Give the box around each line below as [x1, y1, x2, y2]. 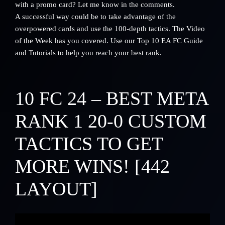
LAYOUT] [15, 178, 97, 199]
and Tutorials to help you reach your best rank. [15, 49, 162, 57]
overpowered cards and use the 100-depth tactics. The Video [15, 25, 205, 33]
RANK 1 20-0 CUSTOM [15, 110, 206, 132]
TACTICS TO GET [15, 133, 163, 154]
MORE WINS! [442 [15, 156, 170, 177]
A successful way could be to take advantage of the [15, 13, 176, 21]
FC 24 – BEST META [39, 88, 208, 109]
